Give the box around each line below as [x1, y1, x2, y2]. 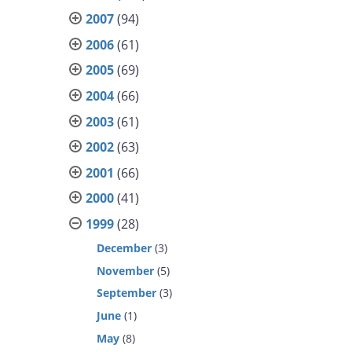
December [97, 240, 152, 255]
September [97, 285, 157, 301]
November [97, 262, 155, 278]
